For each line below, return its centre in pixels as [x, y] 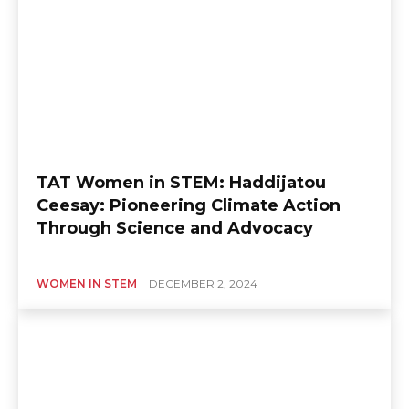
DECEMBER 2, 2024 [203, 284]
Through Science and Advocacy [175, 229]
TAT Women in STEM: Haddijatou [181, 183]
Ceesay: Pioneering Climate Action [189, 206]
